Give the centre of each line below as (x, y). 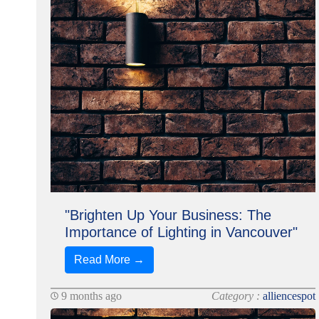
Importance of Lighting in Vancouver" (181, 232)
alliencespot (289, 296)
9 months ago (90, 296)
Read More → (109, 260)
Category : (237, 296)
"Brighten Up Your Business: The (168, 215)
